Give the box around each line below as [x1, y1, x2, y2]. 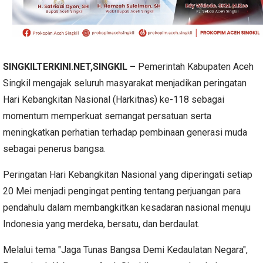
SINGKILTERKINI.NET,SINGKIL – [3, 61, 138, 73]
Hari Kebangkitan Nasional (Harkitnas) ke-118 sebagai [3, 94, 224, 106]
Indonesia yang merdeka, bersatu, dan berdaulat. [3, 218, 200, 230]
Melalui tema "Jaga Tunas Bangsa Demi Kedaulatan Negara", [3, 244, 248, 256]
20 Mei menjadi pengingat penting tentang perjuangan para [3, 186, 241, 197]
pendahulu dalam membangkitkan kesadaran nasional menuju [3, 202, 251, 214]
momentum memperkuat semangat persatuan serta [3, 110, 211, 122]
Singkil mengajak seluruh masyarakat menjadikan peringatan [3, 77, 247, 89]
